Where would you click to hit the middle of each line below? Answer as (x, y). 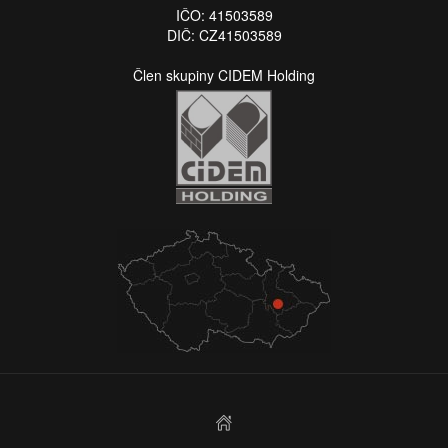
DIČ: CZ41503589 (224, 35)
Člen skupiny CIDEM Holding (224, 75)
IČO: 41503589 (224, 15)
